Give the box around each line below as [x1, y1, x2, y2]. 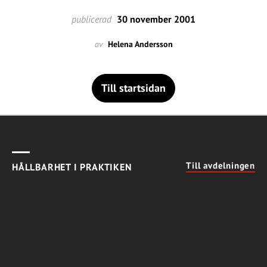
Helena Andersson [107, 39, 173, 49]
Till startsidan [101, 81, 166, 95]
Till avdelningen [186, 160, 255, 171]
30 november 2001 [114, 13, 195, 25]
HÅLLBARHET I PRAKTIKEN [12, 161, 132, 173]
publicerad [72, 13, 111, 25]
